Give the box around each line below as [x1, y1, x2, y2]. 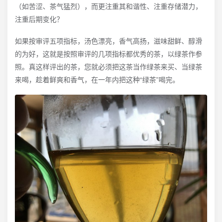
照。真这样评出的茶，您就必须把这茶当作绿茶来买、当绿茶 [15, 61, 202, 72]
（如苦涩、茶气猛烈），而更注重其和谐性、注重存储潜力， [15, 1, 202, 11]
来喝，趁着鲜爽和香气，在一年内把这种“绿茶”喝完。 [15, 74, 179, 85]
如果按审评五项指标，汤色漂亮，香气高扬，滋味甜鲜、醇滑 [15, 36, 202, 46]
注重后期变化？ [15, 14, 63, 24]
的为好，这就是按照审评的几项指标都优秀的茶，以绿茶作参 [15, 49, 202, 59]
